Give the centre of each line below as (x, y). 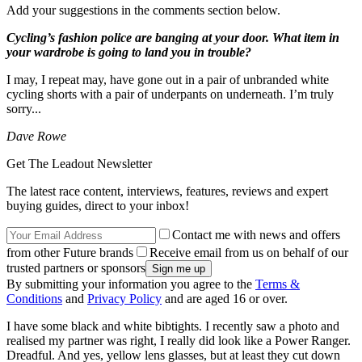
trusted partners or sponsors (76, 268)
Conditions (34, 299)
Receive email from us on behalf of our (249, 253)
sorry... (24, 109)
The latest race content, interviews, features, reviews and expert (167, 192)
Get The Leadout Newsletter (79, 164)
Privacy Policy (124, 299)
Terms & (278, 284)
